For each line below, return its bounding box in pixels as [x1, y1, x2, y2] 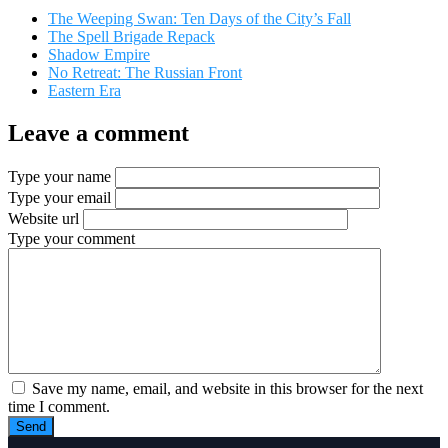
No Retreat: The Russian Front [48, 64, 242, 82]
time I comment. [8, 398, 110, 416]
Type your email [8, 189, 111, 207]
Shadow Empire [48, 46, 150, 64]
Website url [8, 210, 79, 228]
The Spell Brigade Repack [48, 28, 215, 46]
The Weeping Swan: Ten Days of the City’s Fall [48, 10, 351, 28]
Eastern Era [48, 82, 121, 100]
